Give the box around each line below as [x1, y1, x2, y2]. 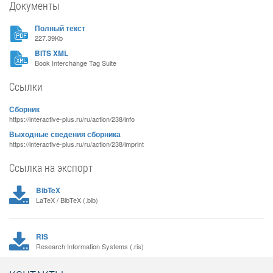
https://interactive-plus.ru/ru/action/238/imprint [9, 139, 144, 149]
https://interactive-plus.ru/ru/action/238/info [9, 114, 135, 124]
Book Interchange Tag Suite [35, 58, 116, 68]
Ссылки [9, 79, 43, 94]
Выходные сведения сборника [9, 129, 121, 140]
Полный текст [35, 23, 85, 34]
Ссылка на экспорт [9, 160, 93, 175]
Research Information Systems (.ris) [35, 241, 144, 251]
